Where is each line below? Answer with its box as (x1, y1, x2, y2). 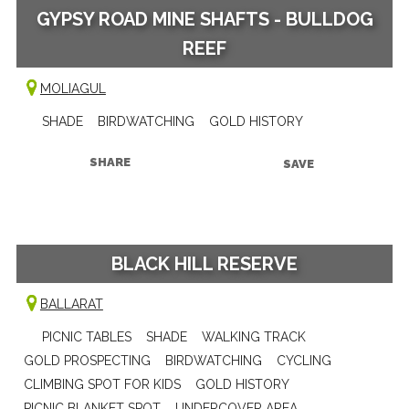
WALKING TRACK (201, 329, 306, 344)
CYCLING (276, 352, 331, 368)
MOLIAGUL (39, 80, 106, 96)
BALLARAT (39, 296, 103, 311)
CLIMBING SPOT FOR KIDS (23, 376, 181, 392)
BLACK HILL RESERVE (111, 252, 298, 275)
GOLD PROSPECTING (23, 352, 151, 368)
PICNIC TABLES (41, 329, 131, 344)
